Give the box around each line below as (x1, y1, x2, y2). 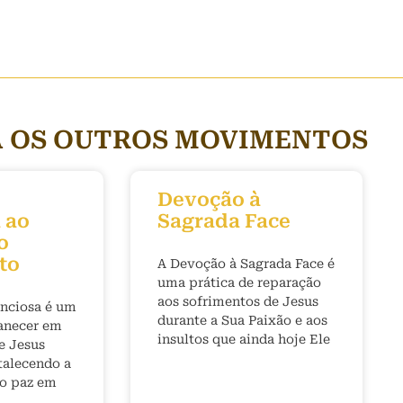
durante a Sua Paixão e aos (157, 313, 327, 327)
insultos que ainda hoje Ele (157, 332, 330, 346)
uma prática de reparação (157, 275, 321, 290)
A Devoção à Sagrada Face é (157, 256, 335, 271)
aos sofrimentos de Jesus (157, 294, 318, 309)
